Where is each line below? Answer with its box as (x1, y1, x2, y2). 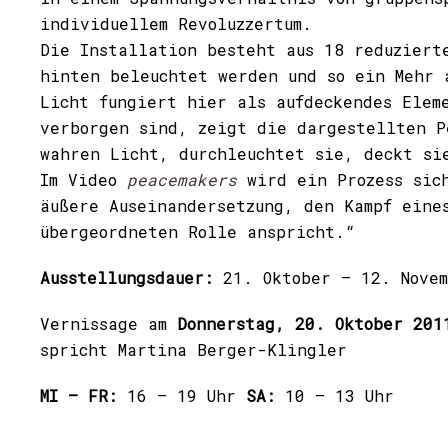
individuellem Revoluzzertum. (40, 13, 312, 34)
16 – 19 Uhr (127, 385, 246, 406)
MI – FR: (40, 385, 127, 406)
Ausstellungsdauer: (40, 267, 223, 288)
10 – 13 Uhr (275, 385, 394, 406)
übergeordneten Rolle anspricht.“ (40, 221, 355, 242)
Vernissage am (40, 313, 167, 334)
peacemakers (117, 169, 237, 190)
